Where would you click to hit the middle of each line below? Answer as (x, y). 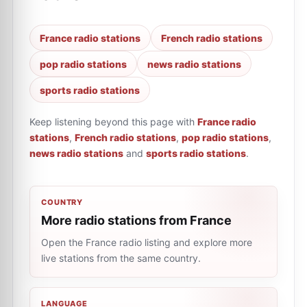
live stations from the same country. (121, 258)
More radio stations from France (136, 220)
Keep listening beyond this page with (112, 122)
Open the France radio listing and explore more (147, 242)
